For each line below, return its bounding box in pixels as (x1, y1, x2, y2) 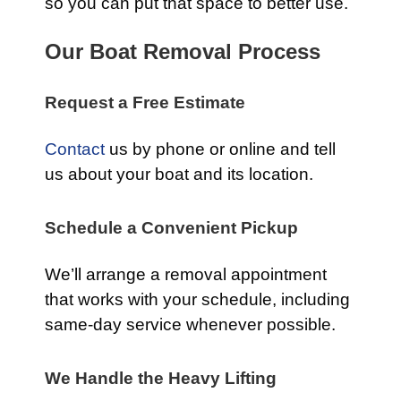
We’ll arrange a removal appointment (45, 265, 327, 284)
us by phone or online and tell (105, 140, 336, 158)
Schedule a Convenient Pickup (45, 218, 298, 237)
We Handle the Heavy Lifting (45, 369, 277, 388)
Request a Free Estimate (45, 93, 245, 112)
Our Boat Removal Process (45, 39, 320, 64)
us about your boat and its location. (45, 165, 313, 183)
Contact (45, 140, 105, 158)
